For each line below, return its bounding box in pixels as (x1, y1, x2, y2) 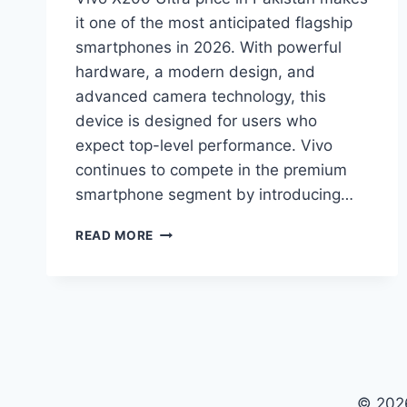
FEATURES (153, 376, 222, 392)
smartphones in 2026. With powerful (75, 38, 342, 57)
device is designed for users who (75, 112, 317, 131)
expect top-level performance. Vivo (75, 136, 333, 155)
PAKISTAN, (153, 319, 224, 334)
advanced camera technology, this (75, 87, 326, 106)
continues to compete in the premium (75, 161, 347, 180)
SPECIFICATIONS (153, 338, 265, 353)
